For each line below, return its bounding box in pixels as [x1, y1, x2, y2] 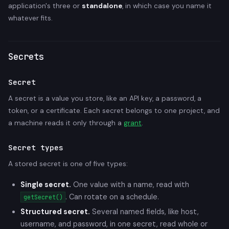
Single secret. [20, 180, 71, 189]
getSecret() [23, 193, 63, 201]
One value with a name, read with [71, 180, 189, 189]
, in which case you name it [122, 2, 212, 10]
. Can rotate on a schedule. [65, 192, 159, 201]
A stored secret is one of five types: [8, 159, 128, 168]
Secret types [8, 143, 63, 152]
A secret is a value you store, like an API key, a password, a [8, 94, 201, 103]
